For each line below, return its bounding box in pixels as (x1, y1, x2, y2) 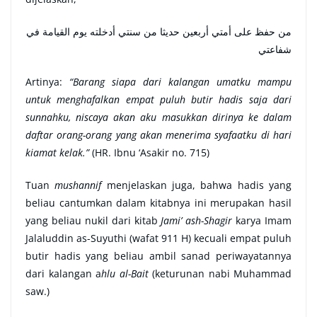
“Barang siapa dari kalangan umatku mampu (69, 75, 292, 89)
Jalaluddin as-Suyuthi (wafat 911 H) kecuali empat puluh (25, 231, 292, 246)
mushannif (54, 178, 102, 192)
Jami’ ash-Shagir (161, 214, 233, 228)
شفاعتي (258, 42, 292, 57)
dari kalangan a (25, 267, 101, 281)
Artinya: (25, 75, 69, 89)
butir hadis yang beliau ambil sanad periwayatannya (25, 249, 292, 263)
